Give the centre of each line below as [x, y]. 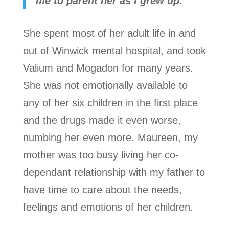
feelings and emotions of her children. [108, 207]
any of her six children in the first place [110, 102]
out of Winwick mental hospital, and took [114, 50]
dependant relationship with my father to [114, 172]
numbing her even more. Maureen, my [110, 137]
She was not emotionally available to [105, 85]
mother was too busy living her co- [101, 155]
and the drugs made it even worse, [102, 120]
